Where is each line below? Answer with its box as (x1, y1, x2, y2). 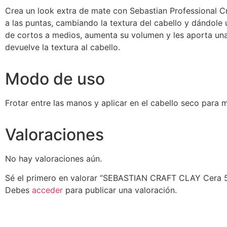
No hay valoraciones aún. (5, 153, 102, 164)
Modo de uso (5, 68, 105, 89)
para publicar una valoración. (63, 185, 177, 196)
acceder (32, 185, 63, 196)
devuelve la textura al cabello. (5, 42, 120, 52)
